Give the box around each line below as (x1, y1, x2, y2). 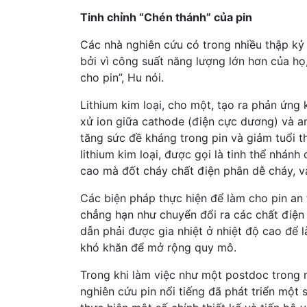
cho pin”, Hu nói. (80, 70, 164, 84)
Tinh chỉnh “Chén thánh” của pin (80, 10, 252, 24)
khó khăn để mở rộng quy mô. (80, 240, 236, 254)
